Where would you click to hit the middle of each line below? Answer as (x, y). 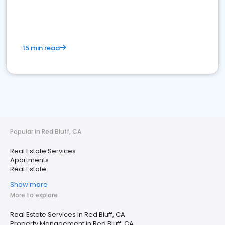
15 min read (41, 48)
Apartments (29, 160)
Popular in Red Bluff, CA (46, 131)
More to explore (34, 195)
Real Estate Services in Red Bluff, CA (68, 215)
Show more (29, 185)
